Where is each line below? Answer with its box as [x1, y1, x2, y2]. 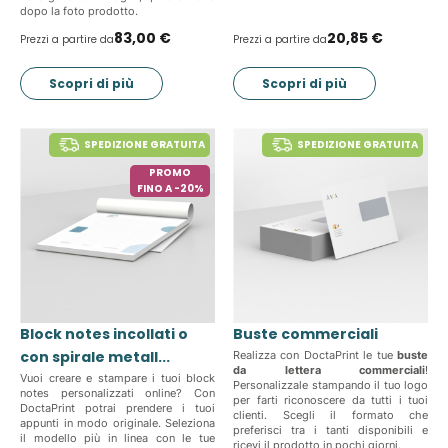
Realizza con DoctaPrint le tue [233, 348, 397, 362]
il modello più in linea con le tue [20, 431, 215, 445]
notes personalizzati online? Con [20, 386, 215, 400]
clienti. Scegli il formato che [233, 408, 428, 422]
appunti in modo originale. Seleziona [20, 416, 215, 430]
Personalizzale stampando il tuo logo [233, 378, 428, 392]
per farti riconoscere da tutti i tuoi [233, 393, 428, 407]
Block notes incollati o [20, 324, 188, 344]
